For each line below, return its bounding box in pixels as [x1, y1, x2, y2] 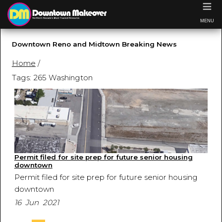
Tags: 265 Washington [11, 72, 93, 82]
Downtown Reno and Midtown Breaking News [11, 40, 177, 48]
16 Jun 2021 [14, 197, 59, 207]
